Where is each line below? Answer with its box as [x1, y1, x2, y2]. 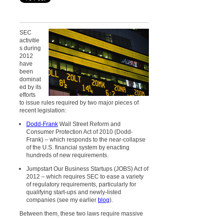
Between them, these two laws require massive [19, 210, 143, 217]
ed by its [19, 83, 41, 91]
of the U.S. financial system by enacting [26, 144, 129, 151]
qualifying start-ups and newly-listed [26, 188, 121, 196]
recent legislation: [19, 107, 66, 114]
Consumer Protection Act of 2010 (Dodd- [26, 128, 133, 135]
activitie [19, 36, 39, 44]
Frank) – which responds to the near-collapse [26, 136, 145, 143]
